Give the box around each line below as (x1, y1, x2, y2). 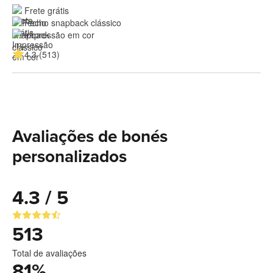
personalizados (12, 146, 127, 167)
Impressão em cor (24, 28, 94, 41)
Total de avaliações (12, 246, 87, 259)
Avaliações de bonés (12, 126, 168, 147)
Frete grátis (24, 4, 69, 16)
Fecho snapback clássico (24, 16, 121, 29)
